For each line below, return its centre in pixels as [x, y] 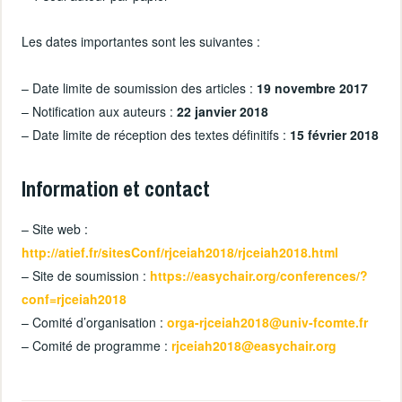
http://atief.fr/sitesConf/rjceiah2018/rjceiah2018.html [180, 253]
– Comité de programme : [97, 346]
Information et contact [116, 188]
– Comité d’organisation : [95, 323]
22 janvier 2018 [223, 111]
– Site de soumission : [86, 276]
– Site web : [55, 229]
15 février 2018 [335, 134]
